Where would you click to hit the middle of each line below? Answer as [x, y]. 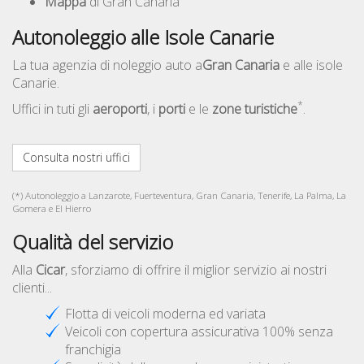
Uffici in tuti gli [52, 109]
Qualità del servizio [93, 242]
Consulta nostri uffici [76, 158]
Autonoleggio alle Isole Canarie [143, 37]
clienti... [32, 288]
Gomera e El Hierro [52, 209]
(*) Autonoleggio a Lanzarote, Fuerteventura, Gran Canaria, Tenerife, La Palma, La [179, 196]
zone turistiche [255, 109]
